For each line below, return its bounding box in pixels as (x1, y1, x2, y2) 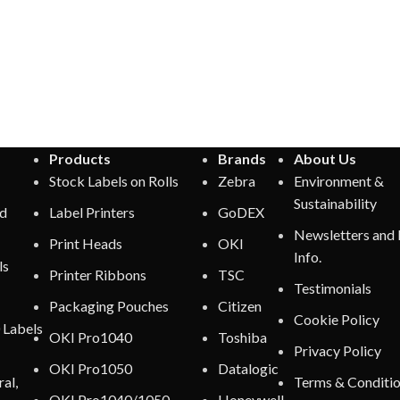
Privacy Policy (294, 341, 382, 359)
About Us (294, 149, 357, 167)
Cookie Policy (294, 310, 380, 328)
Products (48, 149, 111, 167)
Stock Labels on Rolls (48, 171, 179, 189)
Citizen (218, 296, 262, 314)
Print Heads (48, 234, 122, 252)
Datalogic (218, 359, 279, 377)
